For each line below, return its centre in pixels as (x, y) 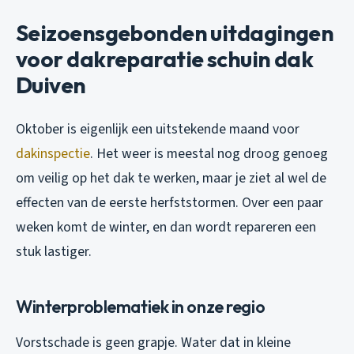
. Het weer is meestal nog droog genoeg (209, 154)
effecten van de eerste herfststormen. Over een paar (169, 203)
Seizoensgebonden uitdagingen (175, 33)
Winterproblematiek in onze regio (141, 307)
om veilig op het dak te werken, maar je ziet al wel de (171, 179)
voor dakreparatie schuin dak (165, 59)
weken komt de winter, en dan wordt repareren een (166, 228)
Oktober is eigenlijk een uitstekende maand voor (158, 130)
